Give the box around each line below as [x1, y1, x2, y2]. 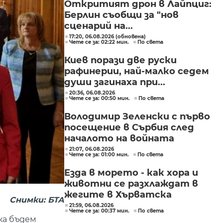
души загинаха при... [64, 77, 165, 88]
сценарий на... [64, 20, 133, 31]
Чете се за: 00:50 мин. [69, 95, 130, 102]
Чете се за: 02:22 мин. [69, 39, 129, 45]
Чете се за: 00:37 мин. [69, 208, 129, 214]
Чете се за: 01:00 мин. [69, 151, 129, 158]
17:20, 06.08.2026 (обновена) [69, 33, 146, 40]
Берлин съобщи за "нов [64, 9, 179, 20]
